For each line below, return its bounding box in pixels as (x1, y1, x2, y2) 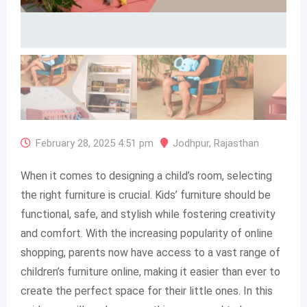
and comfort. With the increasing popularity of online (21, 227, 273, 240)
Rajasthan (214, 137, 259, 149)
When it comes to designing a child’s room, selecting (21, 169, 272, 182)
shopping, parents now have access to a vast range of (21, 246, 280, 259)
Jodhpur (173, 137, 209, 149)
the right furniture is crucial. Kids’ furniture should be (21, 188, 271, 201)
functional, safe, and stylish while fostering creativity (21, 208, 275, 221)
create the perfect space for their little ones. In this (21, 284, 273, 297)
